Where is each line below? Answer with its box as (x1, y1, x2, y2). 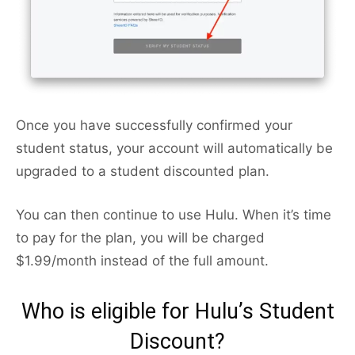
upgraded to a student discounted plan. (16, 163, 269, 180)
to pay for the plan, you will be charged (16, 230, 265, 246)
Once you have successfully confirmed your (16, 117, 292, 134)
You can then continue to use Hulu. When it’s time (16, 207, 331, 223)
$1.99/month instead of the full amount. (16, 253, 269, 269)
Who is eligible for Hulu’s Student (21, 299, 334, 325)
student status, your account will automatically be (16, 140, 333, 157)
